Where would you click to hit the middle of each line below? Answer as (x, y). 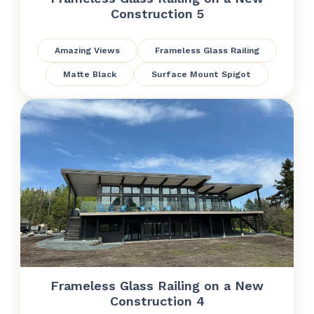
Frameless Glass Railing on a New (157, 286)
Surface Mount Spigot (201, 74)
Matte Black (90, 74)
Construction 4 (157, 301)
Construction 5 (157, 14)
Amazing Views (87, 50)
